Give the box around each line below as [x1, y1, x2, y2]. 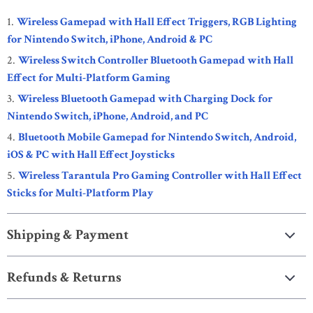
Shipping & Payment [7, 226, 129, 244]
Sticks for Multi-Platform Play [7, 186, 154, 201]
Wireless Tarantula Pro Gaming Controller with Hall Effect [18, 168, 302, 183]
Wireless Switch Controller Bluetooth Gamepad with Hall [18, 53, 293, 68]
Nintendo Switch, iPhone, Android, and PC [7, 109, 208, 124]
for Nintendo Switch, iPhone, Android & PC [7, 32, 212, 47]
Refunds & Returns [7, 268, 122, 286]
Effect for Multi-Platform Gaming [7, 71, 170, 85]
